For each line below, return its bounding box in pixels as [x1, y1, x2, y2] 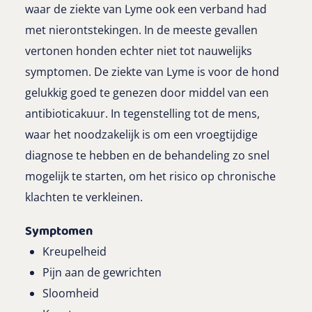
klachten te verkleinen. [25, 189, 143, 205]
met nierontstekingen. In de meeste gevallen [25, 22, 258, 38]
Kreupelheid [42, 244, 107, 260]
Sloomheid [42, 286, 99, 302]
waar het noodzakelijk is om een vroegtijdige [25, 127, 258, 143]
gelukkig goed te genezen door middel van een [25, 85, 269, 101]
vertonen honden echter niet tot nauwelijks [25, 43, 252, 59]
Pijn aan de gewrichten [42, 265, 162, 281]
